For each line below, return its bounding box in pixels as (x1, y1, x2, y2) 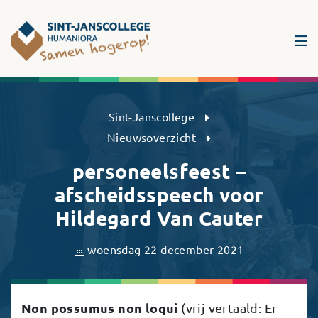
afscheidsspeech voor (54, 181, 264, 207)
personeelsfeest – (72, 158, 246, 183)
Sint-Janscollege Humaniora (10, 41, 158, 56)
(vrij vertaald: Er (177, 300, 278, 315)
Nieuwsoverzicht (107, 129, 197, 144)
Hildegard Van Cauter (55, 204, 263, 230)
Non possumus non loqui (21, 299, 178, 316)
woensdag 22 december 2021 (84, 241, 244, 256)
